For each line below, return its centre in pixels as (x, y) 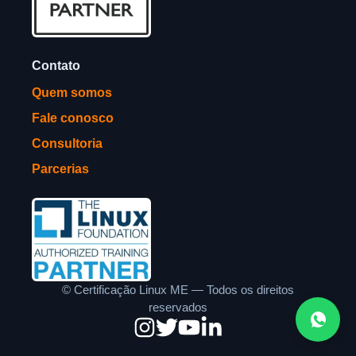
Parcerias (60, 169)
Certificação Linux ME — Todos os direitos (184, 290)
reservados (178, 308)
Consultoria (67, 144)
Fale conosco (73, 118)
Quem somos (72, 93)
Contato (56, 66)
